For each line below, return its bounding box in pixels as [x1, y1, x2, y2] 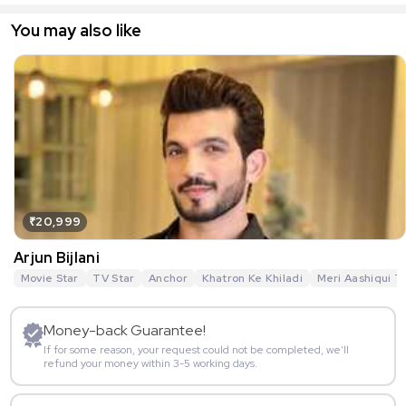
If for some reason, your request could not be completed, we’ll [43, 343, 349, 357]
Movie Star [20, 271, 79, 286]
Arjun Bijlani [14, 247, 100, 267]
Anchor [149, 271, 188, 286]
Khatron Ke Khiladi [201, 271, 303, 286]
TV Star [92, 271, 135, 286]
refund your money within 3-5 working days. [43, 356, 257, 371]
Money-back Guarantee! [43, 321, 206, 340]
